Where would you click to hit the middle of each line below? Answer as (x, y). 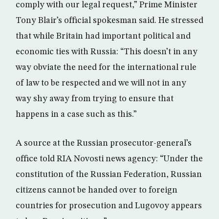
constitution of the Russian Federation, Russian (109, 175)
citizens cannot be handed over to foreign (97, 190)
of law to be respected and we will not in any (101, 83)
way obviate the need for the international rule (106, 67)
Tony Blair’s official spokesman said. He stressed (109, 21)
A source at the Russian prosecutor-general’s (104, 143)
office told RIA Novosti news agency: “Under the (109, 159)
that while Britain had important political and (103, 36)
